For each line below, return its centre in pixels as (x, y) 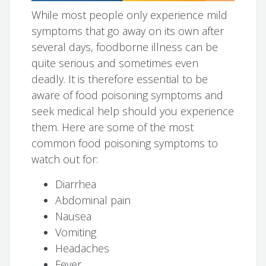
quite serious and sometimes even (115, 63)
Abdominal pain (93, 200)
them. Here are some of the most (113, 127)
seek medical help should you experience (133, 111)
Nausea (74, 216)
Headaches (83, 248)
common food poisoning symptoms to (125, 143)
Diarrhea (76, 184)
